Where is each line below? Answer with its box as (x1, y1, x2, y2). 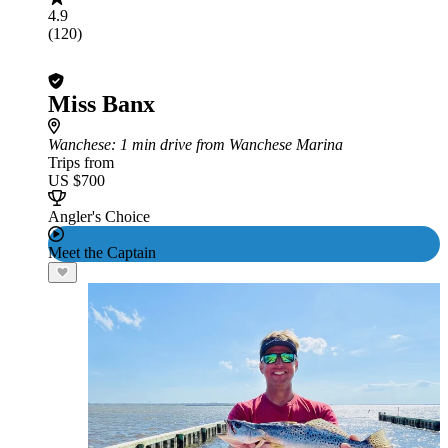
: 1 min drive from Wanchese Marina (111, 136, 343, 153)
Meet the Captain (48, 244, 156, 261)
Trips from (48, 154, 114, 171)
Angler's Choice (48, 208, 150, 225)
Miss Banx (48, 91, 155, 117)
